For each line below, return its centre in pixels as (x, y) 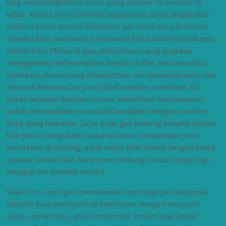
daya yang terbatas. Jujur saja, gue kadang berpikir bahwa (111, 123)
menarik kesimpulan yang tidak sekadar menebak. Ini (103, 87)
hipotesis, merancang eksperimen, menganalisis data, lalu (111, 75)
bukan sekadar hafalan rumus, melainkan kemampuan (105, 99)
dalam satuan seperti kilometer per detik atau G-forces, (107, 26)
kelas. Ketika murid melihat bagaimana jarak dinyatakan (108, 14)
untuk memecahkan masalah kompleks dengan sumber (106, 111)
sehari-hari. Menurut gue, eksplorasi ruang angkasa (99, 50)
